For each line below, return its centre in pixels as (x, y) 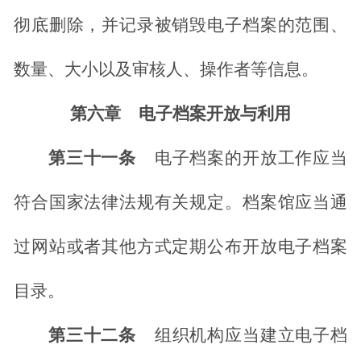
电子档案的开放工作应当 (251, 158)
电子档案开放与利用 (215, 114)
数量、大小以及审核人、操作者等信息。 (166, 70)
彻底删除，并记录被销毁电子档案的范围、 (180, 25)
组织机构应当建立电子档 (251, 336)
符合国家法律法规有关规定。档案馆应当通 (180, 203)
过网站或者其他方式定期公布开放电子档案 (180, 247)
